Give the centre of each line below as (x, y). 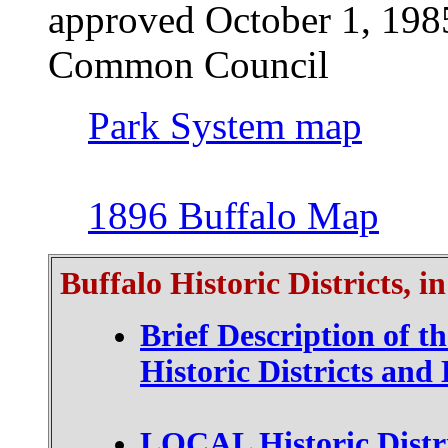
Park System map (225, 125)
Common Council (188, 64)
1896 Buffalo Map (233, 215)
